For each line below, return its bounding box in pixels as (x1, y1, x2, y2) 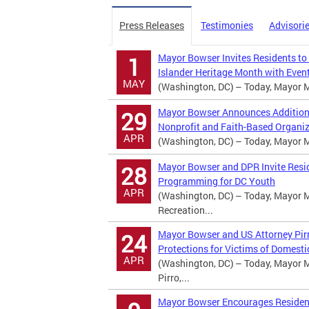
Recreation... (158, 203, 213, 217)
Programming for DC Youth (158, 175, 275, 188)
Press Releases (119, 19, 184, 32)
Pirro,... (158, 271, 190, 284)
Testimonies (201, 19, 253, 32)
